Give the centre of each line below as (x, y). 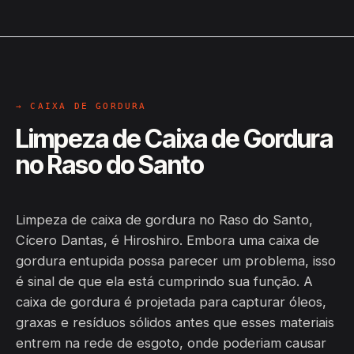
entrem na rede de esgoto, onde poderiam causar (171, 343)
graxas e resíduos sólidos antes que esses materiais (175, 322)
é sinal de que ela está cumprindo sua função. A (164, 281)
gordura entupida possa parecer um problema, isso (176, 261)
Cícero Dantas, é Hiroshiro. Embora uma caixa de (168, 240)
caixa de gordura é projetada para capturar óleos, (171, 302)
